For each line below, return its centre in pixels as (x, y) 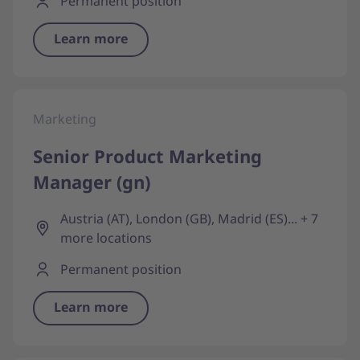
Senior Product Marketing (147, 156)
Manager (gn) (92, 182)
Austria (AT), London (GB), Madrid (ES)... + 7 (189, 219)
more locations (106, 238)
